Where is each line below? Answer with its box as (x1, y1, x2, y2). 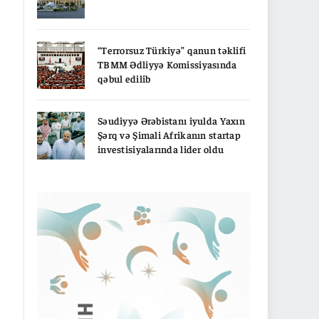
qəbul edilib (98, 71, 151, 85)
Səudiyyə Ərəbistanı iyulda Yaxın (98, 113, 245, 127)
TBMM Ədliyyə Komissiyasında (98, 57, 237, 70)
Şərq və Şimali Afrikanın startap (98, 127, 241, 141)
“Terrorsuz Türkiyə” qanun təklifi (98, 43, 246, 56)
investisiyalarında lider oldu (98, 142, 224, 155)
